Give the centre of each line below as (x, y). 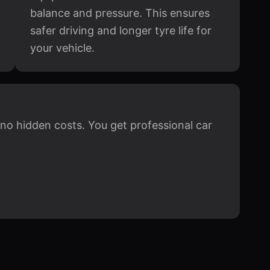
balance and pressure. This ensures (120, 13)
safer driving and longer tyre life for (121, 30)
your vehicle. (62, 48)
